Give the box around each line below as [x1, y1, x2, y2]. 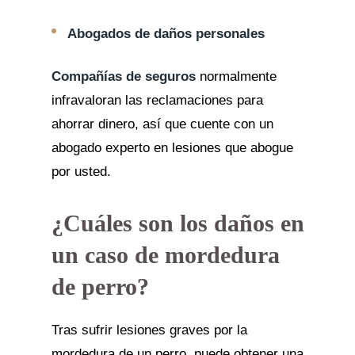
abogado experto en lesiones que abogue [51, 139, 293, 155]
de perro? [51, 273, 149, 300]
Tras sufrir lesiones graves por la [51, 322, 247, 338]
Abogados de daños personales [67, 25, 265, 41]
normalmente [195, 68, 277, 84]
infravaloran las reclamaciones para [51, 92, 263, 108]
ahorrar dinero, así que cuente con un [51, 116, 273, 132]
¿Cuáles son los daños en [51, 209, 304, 236]
